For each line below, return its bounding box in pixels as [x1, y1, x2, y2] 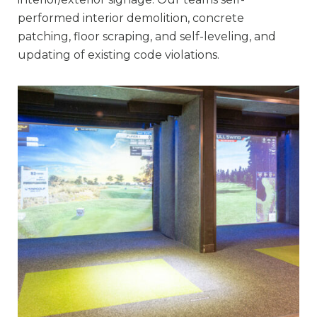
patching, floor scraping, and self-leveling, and [18, 30, 276, 44]
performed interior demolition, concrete [18, 11, 244, 25]
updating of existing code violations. [18, 48, 219, 62]
